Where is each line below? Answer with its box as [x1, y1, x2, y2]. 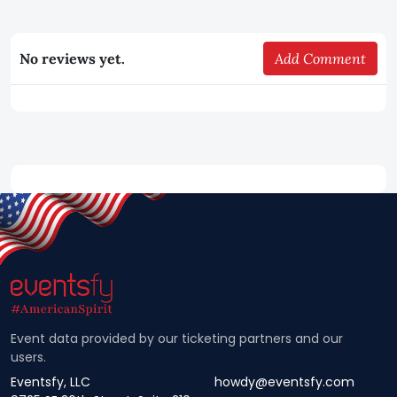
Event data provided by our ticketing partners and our [11, 330, 343, 347]
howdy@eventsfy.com [214, 373, 354, 391]
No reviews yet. [19, 50, 125, 67]
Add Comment [275, 50, 366, 67]
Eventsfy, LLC [11, 373, 90, 391]
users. [11, 348, 46, 366]
